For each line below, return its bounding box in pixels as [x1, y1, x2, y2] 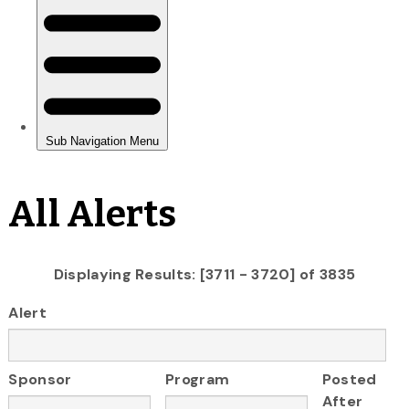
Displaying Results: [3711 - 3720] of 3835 [53, 264, 356, 284]
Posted [321, 370, 377, 390]
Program [165, 370, 230, 390]
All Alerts [8, 192, 177, 236]
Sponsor [8, 370, 72, 390]
